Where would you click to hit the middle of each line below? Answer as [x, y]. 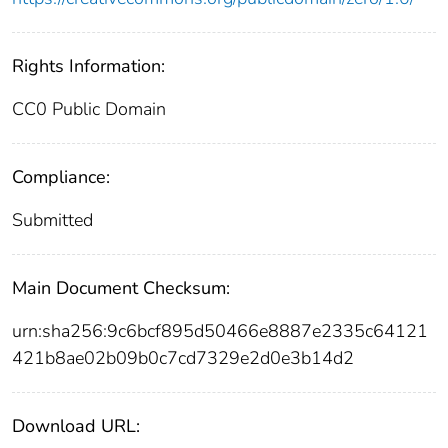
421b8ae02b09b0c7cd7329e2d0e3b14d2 [183, 358]
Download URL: [76, 426]
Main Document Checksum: [121, 288]
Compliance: [61, 177]
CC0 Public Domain [89, 109]
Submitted [52, 220]
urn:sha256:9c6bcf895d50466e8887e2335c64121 [220, 331]
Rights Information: [88, 66]
